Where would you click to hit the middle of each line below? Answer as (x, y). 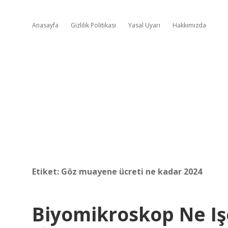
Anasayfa (45, 25)
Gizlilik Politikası (93, 25)
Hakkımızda (189, 25)
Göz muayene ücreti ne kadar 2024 (132, 172)
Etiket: (47, 172)
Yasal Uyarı (144, 25)
